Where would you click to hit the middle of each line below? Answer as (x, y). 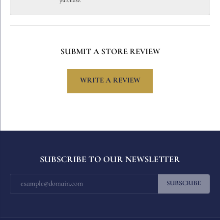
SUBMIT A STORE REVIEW (110, 52)
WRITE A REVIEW (110, 81)
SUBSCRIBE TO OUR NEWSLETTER (110, 160)
